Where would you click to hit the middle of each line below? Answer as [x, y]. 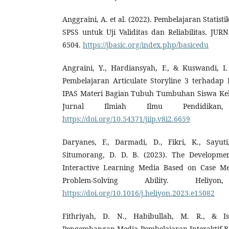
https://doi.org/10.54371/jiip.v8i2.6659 [126, 119]
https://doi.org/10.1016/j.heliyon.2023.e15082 [139, 193]
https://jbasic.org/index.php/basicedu [146, 44]
